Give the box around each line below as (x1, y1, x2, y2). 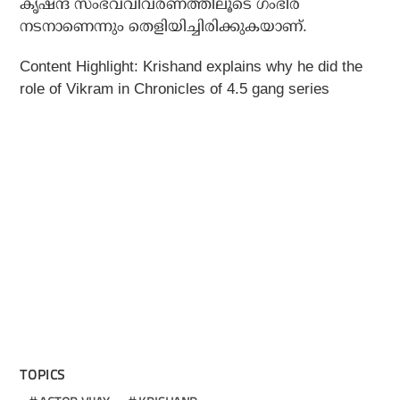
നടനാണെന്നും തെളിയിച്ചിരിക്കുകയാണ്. (20, 18, 308, 35)
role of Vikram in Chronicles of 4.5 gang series (20, 80, 330, 97)
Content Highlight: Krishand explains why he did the (20, 58, 363, 75)
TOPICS (20, 363, 66, 385)
